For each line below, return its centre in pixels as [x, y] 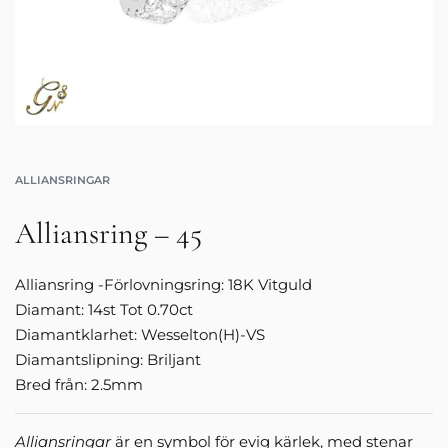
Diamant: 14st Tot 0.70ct [104, 310]
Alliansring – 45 [108, 234]
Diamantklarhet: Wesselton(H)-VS [140, 335]
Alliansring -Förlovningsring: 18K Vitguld [163, 285]
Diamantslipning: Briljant [108, 360]
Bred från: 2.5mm [79, 385]
